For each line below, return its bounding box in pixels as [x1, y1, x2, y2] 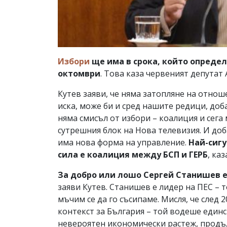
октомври [58, 67, 100, 79]
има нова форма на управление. [58, 136, 188, 148]
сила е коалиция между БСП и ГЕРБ [58, 148, 208, 160]
